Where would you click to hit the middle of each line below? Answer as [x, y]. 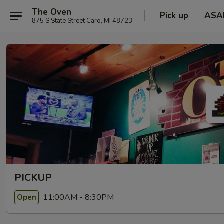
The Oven [52, 12]
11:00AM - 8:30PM [77, 197]
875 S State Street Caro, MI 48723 [82, 21]
